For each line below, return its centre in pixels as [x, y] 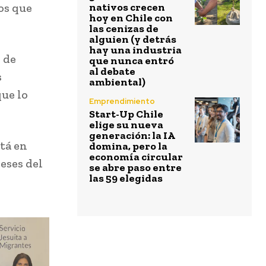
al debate [112, 72]
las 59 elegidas [126, 178]
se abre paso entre [135, 168]
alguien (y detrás [133, 39]
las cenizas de [124, 29]
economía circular [136, 157]
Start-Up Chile [126, 114]
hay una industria [135, 50]
